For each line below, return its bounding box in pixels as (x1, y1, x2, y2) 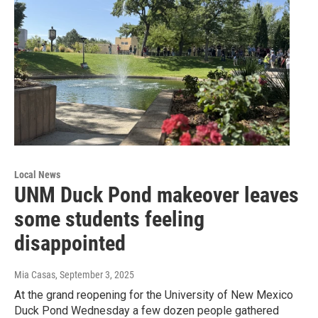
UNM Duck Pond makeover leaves (14, 182, 299, 208)
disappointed (14, 231, 126, 256)
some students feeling (14, 207, 204, 232)
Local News (14, 169, 60, 181)
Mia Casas (14, 269, 55, 281)
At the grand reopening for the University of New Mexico (14, 288, 293, 302)
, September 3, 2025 (55, 269, 134, 281)
